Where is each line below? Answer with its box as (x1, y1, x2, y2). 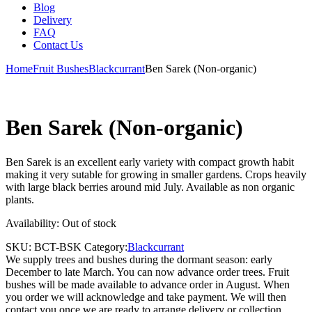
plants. (6, 193, 34, 205)
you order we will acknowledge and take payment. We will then (6, 290, 286, 303)
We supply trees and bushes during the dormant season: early (6, 253, 272, 265)
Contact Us (33, 39, 83, 51)
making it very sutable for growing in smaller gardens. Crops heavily (6, 168, 306, 180)
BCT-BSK (34, 240, 81, 253)
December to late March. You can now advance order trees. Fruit (6, 265, 289, 278)
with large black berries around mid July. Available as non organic (6, 180, 295, 193)
